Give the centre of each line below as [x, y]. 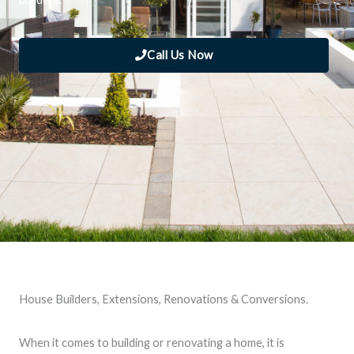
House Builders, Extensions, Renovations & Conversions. [164, 299]
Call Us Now [180, 55]
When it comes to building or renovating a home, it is [152, 343]
